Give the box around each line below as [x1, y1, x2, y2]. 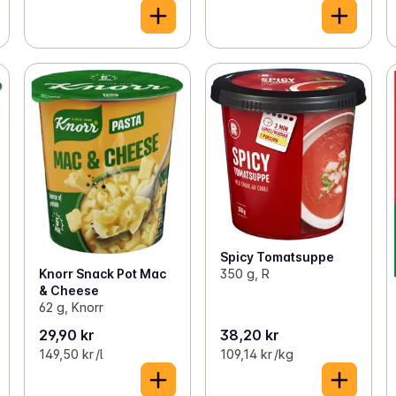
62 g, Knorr [38, 300, 103, 316]
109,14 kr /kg [219, 346, 293, 362]
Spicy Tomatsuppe [219, 249, 334, 265]
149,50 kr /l [38, 346, 103, 362]
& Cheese [38, 283, 99, 299]
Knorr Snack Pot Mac [38, 266, 166, 282]
